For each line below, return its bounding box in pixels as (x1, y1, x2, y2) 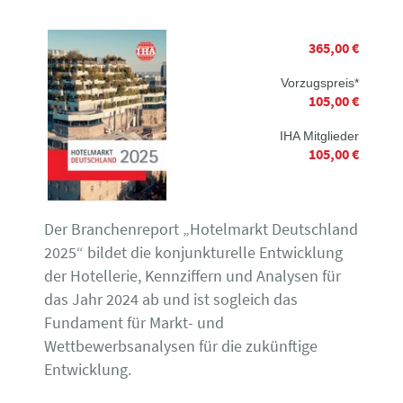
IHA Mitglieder (279, 129, 359, 143)
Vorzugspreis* (280, 76, 359, 90)
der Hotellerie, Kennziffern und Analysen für (44, 264, 341, 286)
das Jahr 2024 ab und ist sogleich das (44, 288, 298, 309)
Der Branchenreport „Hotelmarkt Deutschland (44, 218, 358, 239)
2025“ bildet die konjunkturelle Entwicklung (44, 241, 343, 263)
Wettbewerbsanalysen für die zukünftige (44, 335, 318, 356)
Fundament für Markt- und (44, 311, 224, 333)
